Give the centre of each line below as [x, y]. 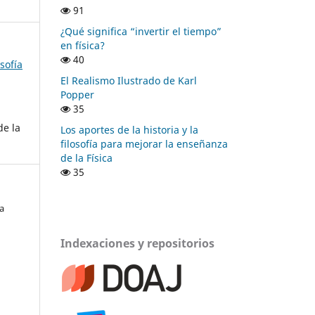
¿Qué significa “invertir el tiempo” [141, 31]
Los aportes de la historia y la [129, 129]
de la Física [86, 157]
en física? [83, 45]
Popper [77, 94]
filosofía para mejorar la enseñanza [144, 143]
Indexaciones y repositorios [137, 243]
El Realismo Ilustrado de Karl [129, 80]
